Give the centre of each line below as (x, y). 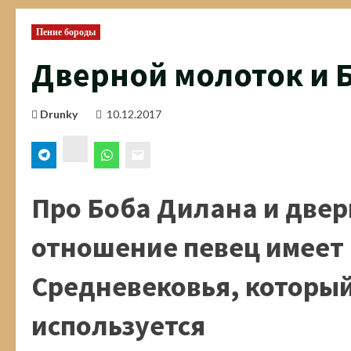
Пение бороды (66, 32)
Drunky (59, 114)
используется (118, 326)
